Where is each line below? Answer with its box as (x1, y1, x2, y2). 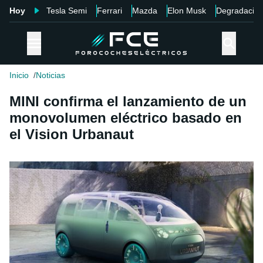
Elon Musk (167, 6, 206, 15)
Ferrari (97, 6, 122, 15)
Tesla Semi (46, 6, 87, 15)
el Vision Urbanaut (9, 126, 134, 143)
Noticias (36, 70, 65, 80)
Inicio (9, 70, 29, 80)
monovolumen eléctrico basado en (9, 110, 242, 126)
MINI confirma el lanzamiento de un (9, 93, 247, 110)
